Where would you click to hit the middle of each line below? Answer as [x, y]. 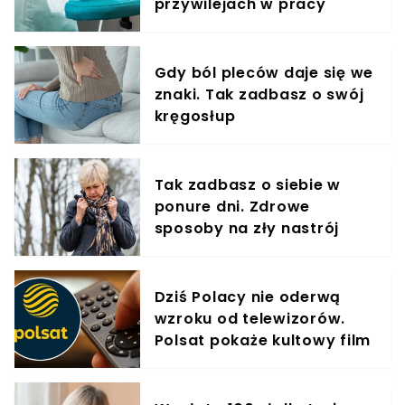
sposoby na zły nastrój [247, 228]
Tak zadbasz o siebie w [248, 185]
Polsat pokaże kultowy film [263, 340]
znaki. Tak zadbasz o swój [259, 94]
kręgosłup [195, 116]
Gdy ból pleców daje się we [264, 73]
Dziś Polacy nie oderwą [248, 297]
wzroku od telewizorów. [250, 319]
